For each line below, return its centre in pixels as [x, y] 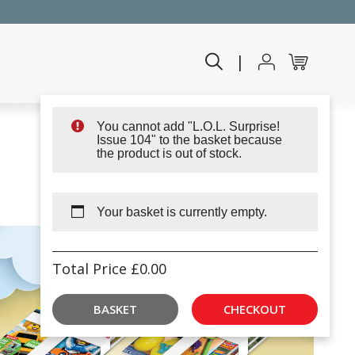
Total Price [92, 269]
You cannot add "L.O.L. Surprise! [188, 126]
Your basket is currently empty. [182, 212]
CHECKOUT [254, 309]
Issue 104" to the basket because [189, 140]
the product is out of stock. [169, 153]
